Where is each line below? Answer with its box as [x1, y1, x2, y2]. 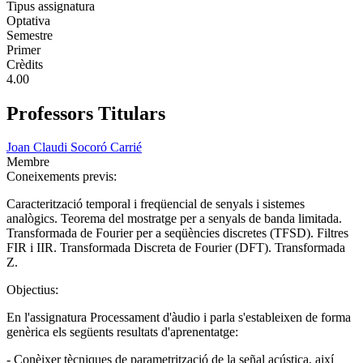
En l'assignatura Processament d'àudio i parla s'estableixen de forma [6, 310, 351, 325]
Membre [6, 155, 49, 169]
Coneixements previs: [6, 169, 120, 184]
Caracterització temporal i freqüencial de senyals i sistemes [6, 197, 305, 211]
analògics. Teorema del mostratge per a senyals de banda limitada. [6, 211, 342, 226]
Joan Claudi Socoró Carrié [6, 140, 142, 155]
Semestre [6, 28, 53, 42]
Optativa [6, 13, 50, 28]
